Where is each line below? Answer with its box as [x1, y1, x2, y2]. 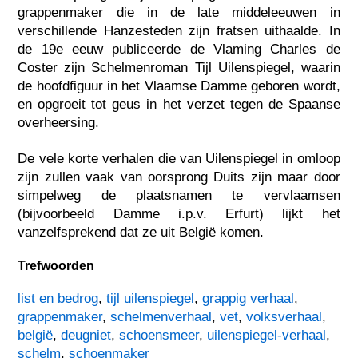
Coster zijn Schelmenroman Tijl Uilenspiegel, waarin [18, 59, 340, 75]
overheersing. [18, 114, 100, 130]
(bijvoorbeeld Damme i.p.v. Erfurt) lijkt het [18, 205, 340, 221]
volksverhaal [246, 308, 323, 324]
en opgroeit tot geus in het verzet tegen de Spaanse [18, 96, 340, 112]
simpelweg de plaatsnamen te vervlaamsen [18, 187, 340, 203]
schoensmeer [119, 327, 200, 343]
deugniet [61, 327, 112, 343]
